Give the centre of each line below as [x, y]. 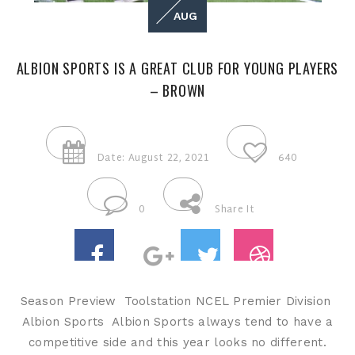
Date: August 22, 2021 [153, 158]
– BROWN [177, 90]
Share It [235, 210]
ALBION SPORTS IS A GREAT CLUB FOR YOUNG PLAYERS [177, 68]
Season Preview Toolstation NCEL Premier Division [177, 301]
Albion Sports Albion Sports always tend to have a [177, 321]
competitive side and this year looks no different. [177, 342]
